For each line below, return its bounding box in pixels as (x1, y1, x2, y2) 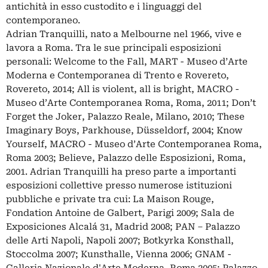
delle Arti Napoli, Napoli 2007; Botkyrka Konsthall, (6, 234, 234, 246)
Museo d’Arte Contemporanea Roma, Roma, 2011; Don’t (6, 97, 256, 108)
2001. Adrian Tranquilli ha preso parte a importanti (6, 166, 236, 177)
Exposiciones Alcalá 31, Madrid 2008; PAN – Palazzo (6, 221, 240, 232)
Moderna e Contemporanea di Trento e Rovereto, (6, 69, 229, 81)
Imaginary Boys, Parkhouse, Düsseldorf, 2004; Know (6, 124, 242, 136)
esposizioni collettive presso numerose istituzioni (6, 179, 232, 191)
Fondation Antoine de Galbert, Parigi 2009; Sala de (6, 207, 234, 218)
